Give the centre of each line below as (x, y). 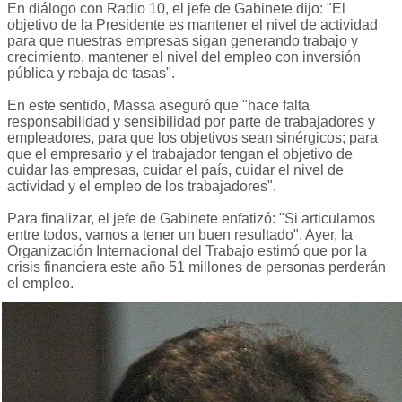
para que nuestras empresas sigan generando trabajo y (183, 41)
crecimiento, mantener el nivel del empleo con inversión (184, 57)
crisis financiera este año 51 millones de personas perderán (197, 267)
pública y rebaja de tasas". (91, 74)
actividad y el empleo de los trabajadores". (142, 187)
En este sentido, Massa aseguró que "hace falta (158, 106)
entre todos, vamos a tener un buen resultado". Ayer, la (180, 235)
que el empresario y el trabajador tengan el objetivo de (180, 154)
